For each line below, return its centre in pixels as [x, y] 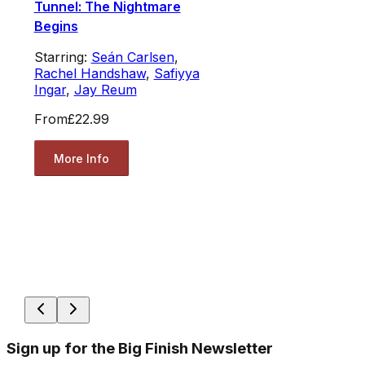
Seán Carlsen [132, 57]
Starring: [62, 57]
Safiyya [176, 74]
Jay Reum [105, 90]
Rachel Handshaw [90, 74]
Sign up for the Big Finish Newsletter [140, 348]
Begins [56, 26]
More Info [81, 158]
